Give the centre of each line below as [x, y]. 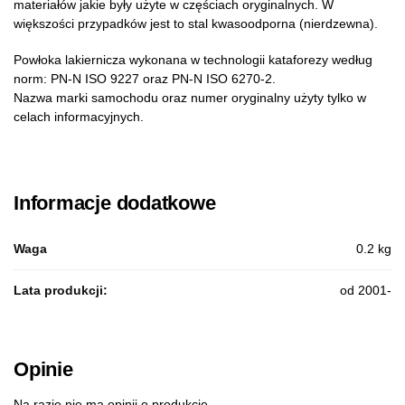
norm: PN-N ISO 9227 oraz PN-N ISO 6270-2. [145, 79]
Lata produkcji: [61, 290]
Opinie [43, 369]
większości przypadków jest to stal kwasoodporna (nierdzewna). [196, 23]
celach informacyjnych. [79, 117]
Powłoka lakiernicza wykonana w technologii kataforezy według [193, 60]
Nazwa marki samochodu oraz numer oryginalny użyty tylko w [190, 98]
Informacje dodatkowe [115, 202]
